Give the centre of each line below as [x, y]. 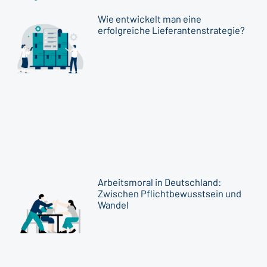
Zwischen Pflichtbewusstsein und [170, 193]
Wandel [114, 204]
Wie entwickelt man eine [150, 18]
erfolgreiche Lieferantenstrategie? [172, 30]
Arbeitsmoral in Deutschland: [160, 182]
